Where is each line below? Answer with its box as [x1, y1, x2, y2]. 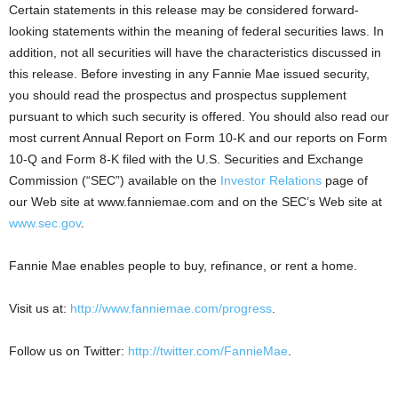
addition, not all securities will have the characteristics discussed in [9, 45, 381, 60]
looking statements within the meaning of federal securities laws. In [9, 24, 384, 38]
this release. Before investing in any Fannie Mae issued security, [9, 67, 370, 81]
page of [322, 173, 368, 187]
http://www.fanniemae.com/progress [70, 301, 272, 315]
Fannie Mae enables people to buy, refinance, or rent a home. [9, 259, 357, 273]
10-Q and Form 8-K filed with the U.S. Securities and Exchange [9, 152, 363, 166]
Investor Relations [220, 173, 322, 187]
